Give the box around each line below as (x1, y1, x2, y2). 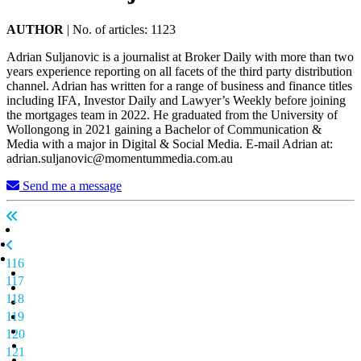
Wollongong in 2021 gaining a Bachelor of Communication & (6, 122, 322, 136)
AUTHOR (6, 22, 64, 36)
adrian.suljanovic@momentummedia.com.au (6, 151, 233, 165)
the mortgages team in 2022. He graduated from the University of (6, 107, 338, 122)
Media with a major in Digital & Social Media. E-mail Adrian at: (6, 136, 333, 151)
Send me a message (19, 178, 122, 193)
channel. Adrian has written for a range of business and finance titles (6, 78, 352, 93)
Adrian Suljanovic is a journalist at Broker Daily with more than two (6, 49, 354, 64)
